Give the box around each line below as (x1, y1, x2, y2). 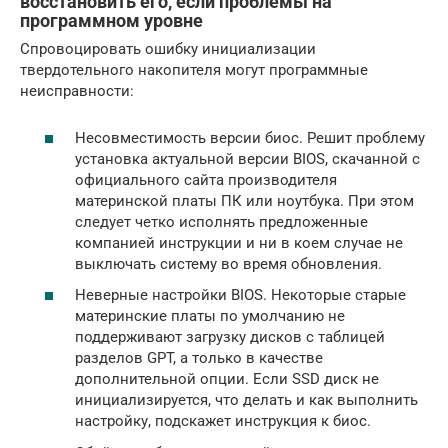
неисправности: (20, 82, 134, 100)
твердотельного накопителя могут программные (20, 61, 368, 79)
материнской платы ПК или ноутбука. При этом (75, 191, 414, 210)
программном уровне (20, 10, 203, 31)
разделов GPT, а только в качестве (75, 349, 323, 367)
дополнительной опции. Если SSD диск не (75, 370, 379, 388)
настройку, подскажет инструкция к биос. (75, 412, 371, 430)
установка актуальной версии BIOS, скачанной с (75, 149, 420, 168)
